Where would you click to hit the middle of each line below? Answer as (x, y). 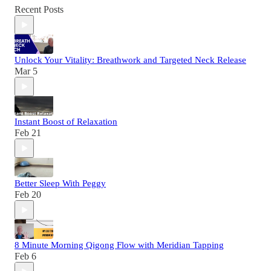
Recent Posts (39, 10)
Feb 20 (28, 195)
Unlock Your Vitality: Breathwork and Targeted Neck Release (130, 60)
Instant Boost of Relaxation (66, 122)
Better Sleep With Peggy (60, 184)
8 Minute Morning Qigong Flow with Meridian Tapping (119, 245)
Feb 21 (28, 133)
